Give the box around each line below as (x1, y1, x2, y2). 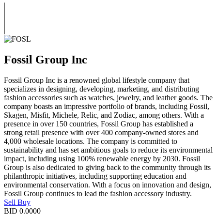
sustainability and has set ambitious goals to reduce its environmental (4, 145, 213, 154)
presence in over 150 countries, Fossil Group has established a (4, 119, 193, 128)
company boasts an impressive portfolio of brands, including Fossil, (4, 102, 209, 110)
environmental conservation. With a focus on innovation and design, (4, 180, 211, 189)
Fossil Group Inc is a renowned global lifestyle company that (4, 76, 189, 84)
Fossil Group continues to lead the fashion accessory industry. (4, 189, 192, 198)
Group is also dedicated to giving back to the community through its (4, 163, 211, 171)
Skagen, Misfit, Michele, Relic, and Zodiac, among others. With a (4, 110, 204, 119)
